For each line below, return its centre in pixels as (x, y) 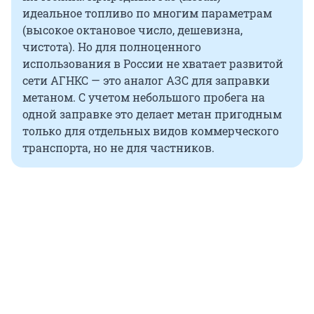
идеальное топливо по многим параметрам (147, 13)
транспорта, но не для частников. (118, 148)
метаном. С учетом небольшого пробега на (144, 97)
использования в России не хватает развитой (153, 64)
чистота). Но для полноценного (112, 47)
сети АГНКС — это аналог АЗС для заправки (146, 81)
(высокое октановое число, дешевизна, (132, 30)
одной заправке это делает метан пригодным (152, 114)
